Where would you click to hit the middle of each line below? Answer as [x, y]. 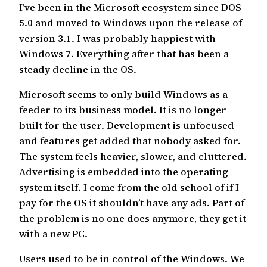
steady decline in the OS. [78, 69]
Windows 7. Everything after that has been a [124, 53]
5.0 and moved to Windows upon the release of [131, 22]
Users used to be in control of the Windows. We [132, 259]
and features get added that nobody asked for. [130, 141]
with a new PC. [53, 234]
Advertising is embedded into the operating [124, 172]
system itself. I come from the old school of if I [129, 187]
